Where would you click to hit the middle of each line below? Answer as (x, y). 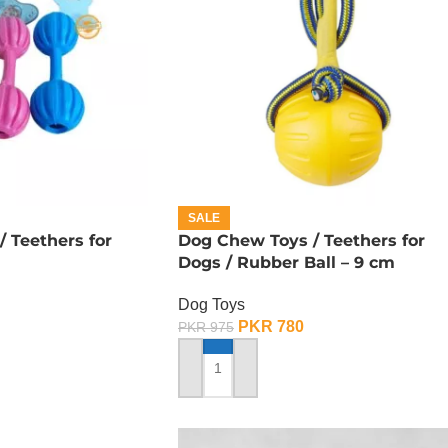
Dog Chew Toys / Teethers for (301, 240)
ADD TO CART (234, 376)
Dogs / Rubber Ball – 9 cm (286, 262)
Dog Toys (211, 304)
